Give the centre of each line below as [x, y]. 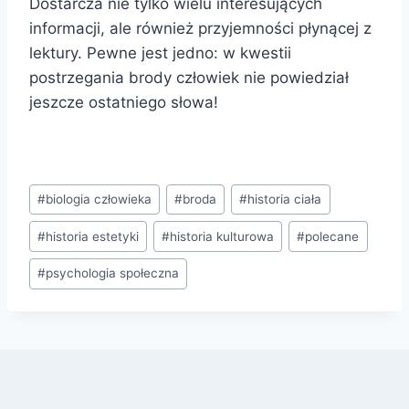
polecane [332, 236]
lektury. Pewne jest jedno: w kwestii [160, 52]
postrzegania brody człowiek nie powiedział [189, 77]
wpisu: [52, 213]
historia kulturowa [222, 236]
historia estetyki [93, 236]
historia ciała [285, 199]
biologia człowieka [99, 199]
